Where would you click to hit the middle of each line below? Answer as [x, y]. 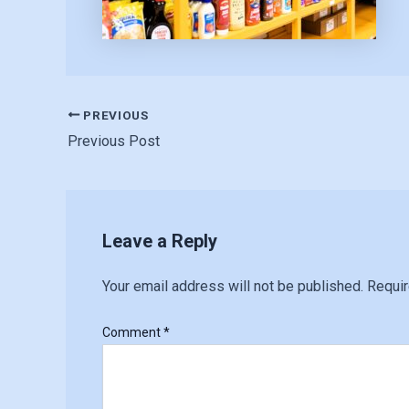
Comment [133, 332]
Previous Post [114, 141]
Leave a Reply [160, 241]
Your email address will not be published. [233, 286]
